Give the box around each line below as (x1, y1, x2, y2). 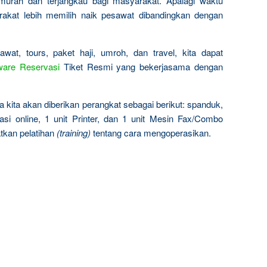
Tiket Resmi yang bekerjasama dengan (60, 60, 223, 73)
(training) (57, 126, 91, 139)
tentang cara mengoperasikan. (91, 126, 211, 139)
